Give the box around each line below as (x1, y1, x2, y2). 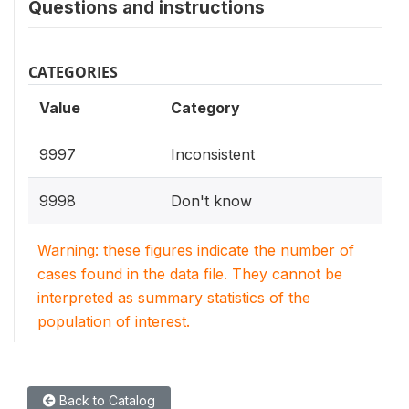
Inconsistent (171, 145, 255, 164)
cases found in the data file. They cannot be (37, 265, 342, 284)
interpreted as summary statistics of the (37, 288, 310, 308)
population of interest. (37, 312, 190, 331)
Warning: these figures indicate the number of (37, 241, 354, 260)
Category (171, 99, 240, 118)
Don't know (171, 192, 252, 211)
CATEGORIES (28, 62, 118, 83)
